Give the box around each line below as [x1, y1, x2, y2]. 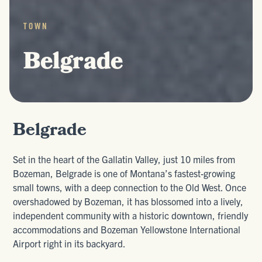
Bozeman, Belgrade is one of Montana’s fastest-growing [13, 167, 236, 179]
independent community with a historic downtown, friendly [13, 209, 249, 221]
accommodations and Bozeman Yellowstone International [13, 223, 241, 235]
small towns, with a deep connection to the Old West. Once [13, 181, 247, 193]
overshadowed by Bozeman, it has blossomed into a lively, [13, 195, 244, 207]
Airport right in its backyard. [13, 237, 126, 249]
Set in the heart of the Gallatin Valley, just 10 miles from [13, 153, 236, 165]
